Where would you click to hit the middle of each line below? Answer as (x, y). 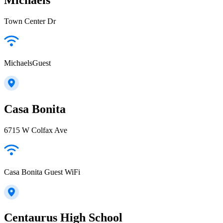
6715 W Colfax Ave (36, 130)
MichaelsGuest (27, 63)
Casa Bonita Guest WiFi (42, 172)
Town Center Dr (30, 21)
